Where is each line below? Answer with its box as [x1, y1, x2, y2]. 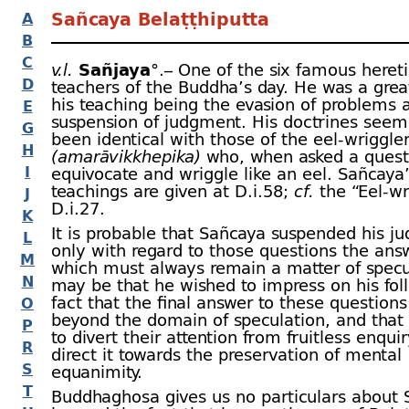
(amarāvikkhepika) [51, 145, 201, 167]
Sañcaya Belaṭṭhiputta [51, 7, 269, 30]
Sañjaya [79, 58, 151, 80]
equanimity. [51, 361, 142, 383]
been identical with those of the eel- [51, 128, 344, 150]
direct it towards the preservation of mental [51, 343, 402, 365]
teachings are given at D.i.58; [51, 180, 294, 202]
